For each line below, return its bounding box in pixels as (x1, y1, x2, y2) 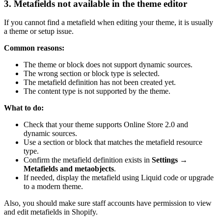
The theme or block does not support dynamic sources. (24, 60, 192, 69)
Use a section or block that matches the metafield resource (24, 138, 202, 147)
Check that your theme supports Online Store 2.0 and (24, 120, 188, 129)
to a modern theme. (24, 182, 83, 191)
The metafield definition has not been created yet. (24, 78, 176, 87)
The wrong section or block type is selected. (24, 69, 160, 78)
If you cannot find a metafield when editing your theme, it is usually (4, 18, 213, 27)
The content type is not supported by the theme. (24, 87, 170, 96)
